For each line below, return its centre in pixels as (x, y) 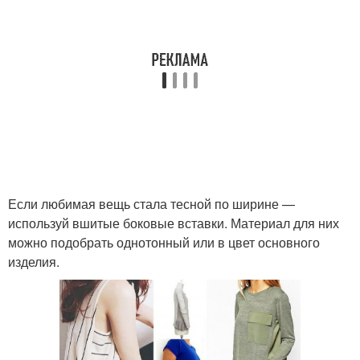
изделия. (34, 261)
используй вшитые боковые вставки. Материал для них (174, 223)
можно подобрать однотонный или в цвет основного (164, 242)
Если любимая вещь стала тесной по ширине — (151, 203)
